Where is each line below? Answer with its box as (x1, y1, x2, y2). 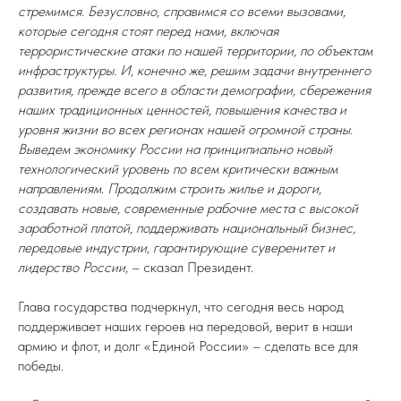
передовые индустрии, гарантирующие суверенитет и (18, 239, 335, 256)
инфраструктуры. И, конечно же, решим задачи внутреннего (18, 62, 371, 79)
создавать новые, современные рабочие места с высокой (18, 200, 358, 217)
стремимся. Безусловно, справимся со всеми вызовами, (18, 3, 346, 20)
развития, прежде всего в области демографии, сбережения (18, 81, 371, 98)
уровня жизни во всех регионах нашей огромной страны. (18, 121, 353, 138)
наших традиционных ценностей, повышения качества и (18, 101, 346, 118)
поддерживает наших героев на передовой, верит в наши (18, 318, 353, 335)
